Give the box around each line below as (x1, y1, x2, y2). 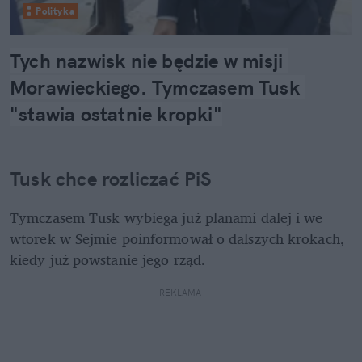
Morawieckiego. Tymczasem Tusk (10, 74, 300, 99)
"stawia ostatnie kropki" (10, 101, 222, 126)
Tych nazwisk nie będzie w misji (10, 48, 284, 73)
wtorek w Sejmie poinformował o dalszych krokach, (10, 225, 344, 250)
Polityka (36, 4, 75, 17)
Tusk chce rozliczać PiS (10, 166, 212, 191)
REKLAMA (158, 286, 204, 298)
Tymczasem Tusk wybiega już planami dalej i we (10, 204, 323, 229)
